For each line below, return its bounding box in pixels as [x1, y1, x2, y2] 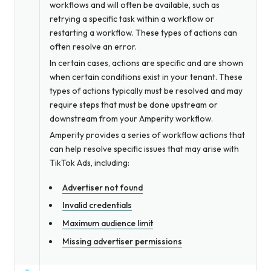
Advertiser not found [62, 181, 143, 193]
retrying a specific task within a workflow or [50, 13, 214, 25]
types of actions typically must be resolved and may [50, 85, 243, 97]
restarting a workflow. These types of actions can [50, 27, 237, 39]
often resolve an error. [50, 41, 137, 53]
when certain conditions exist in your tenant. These [50, 71, 243, 83]
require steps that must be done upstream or [50, 99, 218, 111]
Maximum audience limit [62, 218, 153, 229]
